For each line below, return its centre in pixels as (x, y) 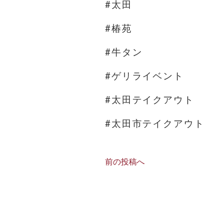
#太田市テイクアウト (155, 123)
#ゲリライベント (144, 76)
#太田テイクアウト (150, 100)
